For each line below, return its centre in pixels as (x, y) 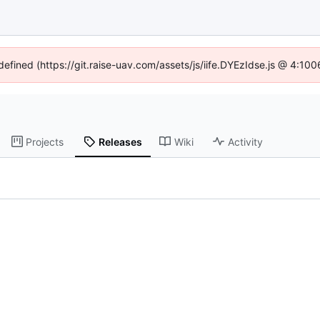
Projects (45, 141)
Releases (121, 141)
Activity (246, 141)
